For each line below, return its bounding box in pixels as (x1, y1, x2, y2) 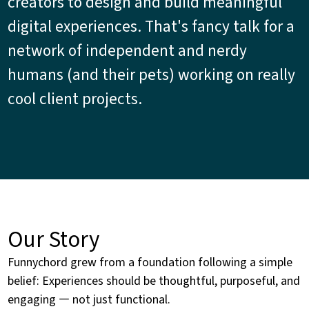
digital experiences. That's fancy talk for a (8, 14, 295, 36)
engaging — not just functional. (8, 290, 171, 307)
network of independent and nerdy (8, 39, 248, 60)
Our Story (8, 223, 100, 253)
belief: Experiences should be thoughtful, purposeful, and (8, 271, 301, 288)
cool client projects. (8, 87, 143, 108)
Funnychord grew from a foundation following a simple (8, 252, 293, 270)
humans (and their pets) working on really (8, 63, 296, 84)
